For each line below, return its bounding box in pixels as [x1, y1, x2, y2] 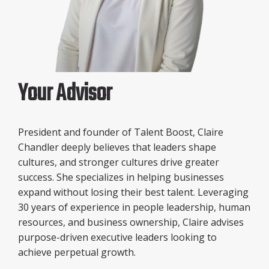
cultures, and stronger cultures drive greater [18, 155, 219, 169]
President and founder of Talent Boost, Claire [18, 125, 223, 139]
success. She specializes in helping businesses [18, 170, 224, 184]
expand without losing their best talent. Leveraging [18, 185, 249, 199]
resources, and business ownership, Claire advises [18, 215, 244, 229]
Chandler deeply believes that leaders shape [18, 140, 216, 154]
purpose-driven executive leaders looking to [18, 230, 217, 244]
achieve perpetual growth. [18, 245, 136, 259]
